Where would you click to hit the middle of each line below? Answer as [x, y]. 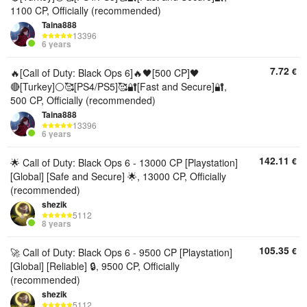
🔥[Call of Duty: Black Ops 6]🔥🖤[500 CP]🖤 [105, 73]
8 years [57, 224]
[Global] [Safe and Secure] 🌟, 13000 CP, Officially [118, 176]
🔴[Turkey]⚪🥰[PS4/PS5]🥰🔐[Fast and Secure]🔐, [119, 86]
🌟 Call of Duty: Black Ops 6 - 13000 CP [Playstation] [124, 162]
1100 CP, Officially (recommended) [86, 10]
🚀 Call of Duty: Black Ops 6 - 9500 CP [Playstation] [121, 252]
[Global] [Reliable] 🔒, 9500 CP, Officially [95, 266]
